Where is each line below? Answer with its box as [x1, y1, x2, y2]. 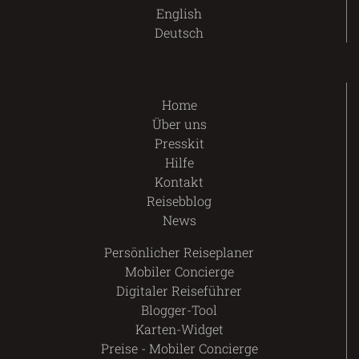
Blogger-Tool [141, 301, 217, 319]
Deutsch [155, 24, 204, 42]
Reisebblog [147, 192, 212, 210]
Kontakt [155, 173, 204, 191]
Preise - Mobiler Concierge [100, 340, 258, 357]
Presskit [154, 135, 204, 152]
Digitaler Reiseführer [116, 282, 242, 300]
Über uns [151, 115, 207, 133]
